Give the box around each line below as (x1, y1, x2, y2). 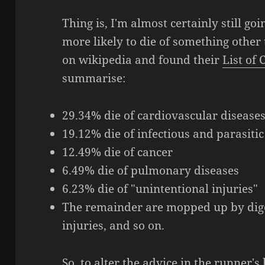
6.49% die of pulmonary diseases (62, 163, 240, 179)
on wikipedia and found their (62, 52, 223, 68)
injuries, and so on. (62, 218, 165, 234)
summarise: (62, 70, 126, 86)
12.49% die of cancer (62, 144, 173, 160)
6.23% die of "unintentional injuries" (62, 181, 258, 197)
